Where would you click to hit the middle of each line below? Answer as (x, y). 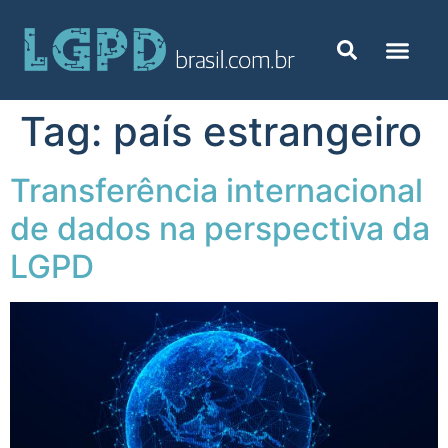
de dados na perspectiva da (220, 228)
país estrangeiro (267, 131)
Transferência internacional (216, 190)
